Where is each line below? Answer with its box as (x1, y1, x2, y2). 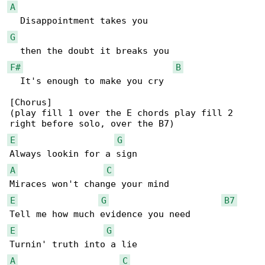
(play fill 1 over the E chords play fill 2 (9, 108, 238, 119)
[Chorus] (9, 97, 52, 108)
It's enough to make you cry (9, 76, 164, 87)
